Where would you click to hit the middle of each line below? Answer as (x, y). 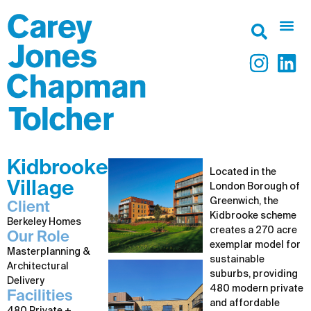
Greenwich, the (244, 201)
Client (28, 208)
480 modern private (257, 289)
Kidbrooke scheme (253, 216)
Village (41, 190)
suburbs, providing (254, 274)
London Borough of (255, 187)
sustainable (237, 260)
